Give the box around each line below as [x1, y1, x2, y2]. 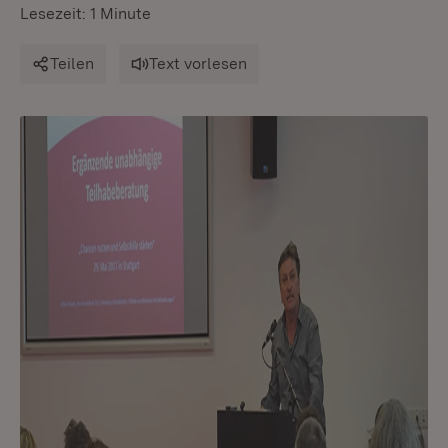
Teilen [50, 54, 94, 73]
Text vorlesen [149, 54, 247, 73]
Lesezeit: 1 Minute [20, 4, 151, 23]
